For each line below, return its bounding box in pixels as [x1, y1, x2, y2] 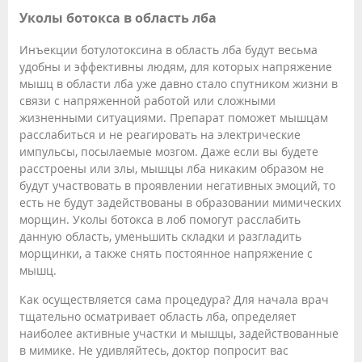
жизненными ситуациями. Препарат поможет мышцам [19, 109, 328, 125]
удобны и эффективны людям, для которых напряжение [19, 58, 332, 74]
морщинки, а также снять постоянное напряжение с [19, 245, 313, 261]
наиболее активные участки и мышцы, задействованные [19, 325, 339, 341]
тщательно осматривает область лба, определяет [19, 308, 297, 324]
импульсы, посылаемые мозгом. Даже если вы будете [19, 143, 318, 159]
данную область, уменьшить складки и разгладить [19, 228, 301, 244]
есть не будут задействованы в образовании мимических [19, 194, 341, 210]
